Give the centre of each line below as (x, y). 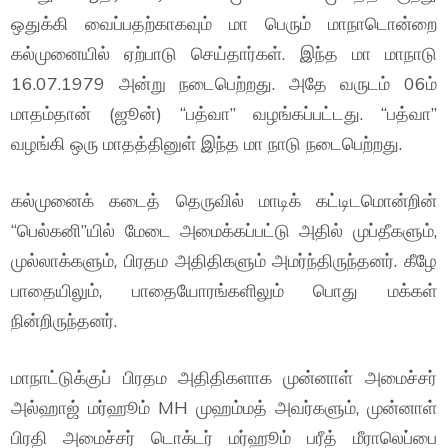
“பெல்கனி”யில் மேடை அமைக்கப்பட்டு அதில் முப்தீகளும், (224, 230)
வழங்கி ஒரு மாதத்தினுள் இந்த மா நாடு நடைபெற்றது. (207, 143)
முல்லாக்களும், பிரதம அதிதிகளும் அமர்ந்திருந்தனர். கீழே (224, 260)
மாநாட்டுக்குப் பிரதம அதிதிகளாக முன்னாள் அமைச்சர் (224, 377)
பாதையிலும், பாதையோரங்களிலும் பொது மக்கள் (224, 290)
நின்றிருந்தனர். (64, 320)
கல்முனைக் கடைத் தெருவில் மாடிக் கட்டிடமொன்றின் (224, 200)
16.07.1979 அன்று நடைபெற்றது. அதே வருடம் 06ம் (224, 83)
